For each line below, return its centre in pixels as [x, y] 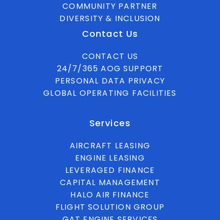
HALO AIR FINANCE [110, 194]
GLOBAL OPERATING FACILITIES [110, 93]
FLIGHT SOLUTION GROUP [110, 207]
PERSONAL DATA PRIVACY [110, 81]
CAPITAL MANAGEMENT [110, 182]
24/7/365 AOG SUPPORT [110, 68]
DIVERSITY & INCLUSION [110, 18]
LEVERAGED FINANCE [110, 170]
